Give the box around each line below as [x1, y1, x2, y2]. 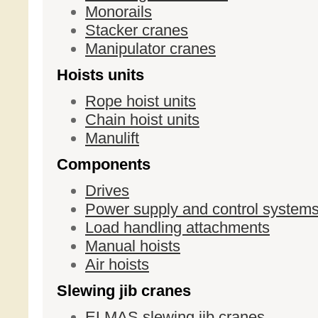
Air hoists [85, 256, 149, 273]
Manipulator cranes [85, 40, 216, 57]
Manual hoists [85, 237, 180, 255]
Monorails [85, 3, 152, 21]
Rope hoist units [85, 92, 196, 110]
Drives [85, 182, 129, 199]
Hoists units [57, 66, 144, 84]
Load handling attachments [85, 219, 270, 236]
